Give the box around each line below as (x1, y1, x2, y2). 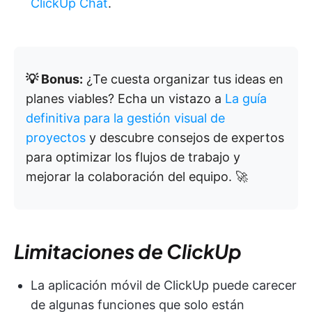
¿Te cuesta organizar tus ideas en (83, 72, 283, 87)
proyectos (26, 130, 86, 146)
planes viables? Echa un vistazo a (26, 91, 225, 107)
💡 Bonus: (26, 72, 83, 87)
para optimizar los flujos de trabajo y (26, 150, 240, 165)
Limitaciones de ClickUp (14, 239, 242, 264)
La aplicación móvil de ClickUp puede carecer (31, 278, 297, 293)
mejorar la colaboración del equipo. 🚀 (26, 169, 248, 185)
